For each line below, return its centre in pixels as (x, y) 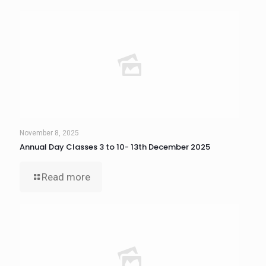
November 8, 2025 (49, 133)
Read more (66, 177)
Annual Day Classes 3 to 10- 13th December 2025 (115, 147)
